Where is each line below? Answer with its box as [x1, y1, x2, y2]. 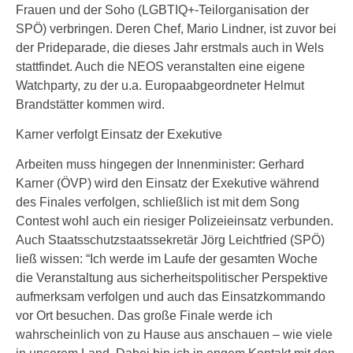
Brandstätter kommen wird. [16, 98, 165, 111]
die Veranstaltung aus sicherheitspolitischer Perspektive [16, 271, 328, 284]
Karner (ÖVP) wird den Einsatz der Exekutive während [16, 176, 319, 190]
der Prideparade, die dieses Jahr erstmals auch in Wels [16, 41, 324, 54]
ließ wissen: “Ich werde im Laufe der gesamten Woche [16, 252, 318, 266]
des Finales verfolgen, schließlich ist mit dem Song [16, 195, 299, 209]
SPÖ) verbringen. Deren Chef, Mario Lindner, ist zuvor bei [16, 22, 336, 35]
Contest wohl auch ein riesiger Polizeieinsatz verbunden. [16, 214, 333, 228]
